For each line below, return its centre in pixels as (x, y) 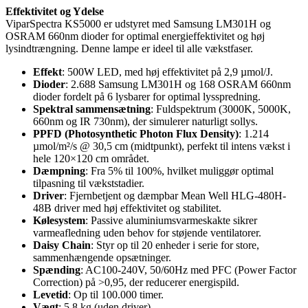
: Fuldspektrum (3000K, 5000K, (221, 109)
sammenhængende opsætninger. (102, 257)
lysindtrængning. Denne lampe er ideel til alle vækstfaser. (129, 48)
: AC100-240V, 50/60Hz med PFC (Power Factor (188, 269)
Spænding (57, 269)
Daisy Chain (62, 245)
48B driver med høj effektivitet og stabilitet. (127, 208)
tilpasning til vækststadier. (89, 183)
